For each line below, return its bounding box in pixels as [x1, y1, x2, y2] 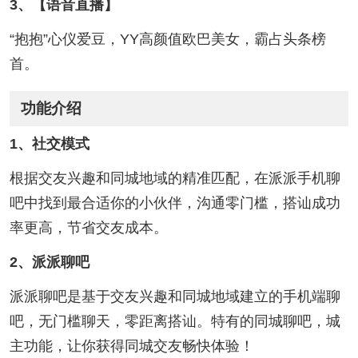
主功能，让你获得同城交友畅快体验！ [9, 338, 254, 355]
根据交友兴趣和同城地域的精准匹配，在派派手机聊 [9, 170, 340, 187]
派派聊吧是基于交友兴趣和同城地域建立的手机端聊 [9, 288, 340, 305]
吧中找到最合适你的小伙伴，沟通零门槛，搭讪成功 [9, 195, 340, 212]
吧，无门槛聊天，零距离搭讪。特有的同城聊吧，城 [9, 313, 340, 330]
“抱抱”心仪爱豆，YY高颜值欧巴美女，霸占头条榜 [9, 30, 326, 47]
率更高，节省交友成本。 [9, 220, 168, 237]
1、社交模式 [9, 136, 89, 153]
